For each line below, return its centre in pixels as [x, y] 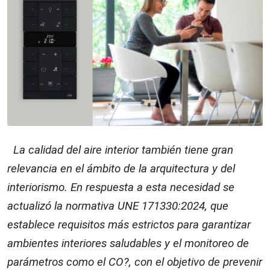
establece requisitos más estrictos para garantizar [129, 225]
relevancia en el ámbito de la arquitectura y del [121, 169]
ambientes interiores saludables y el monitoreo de [128, 243]
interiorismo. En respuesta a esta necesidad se [121, 187]
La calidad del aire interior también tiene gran [120, 150]
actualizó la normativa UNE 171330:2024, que [118, 206]
